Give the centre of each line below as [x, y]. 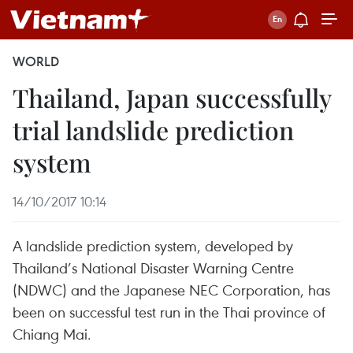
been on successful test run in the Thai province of [169, 312]
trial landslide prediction [153, 130]
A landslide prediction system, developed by [153, 245]
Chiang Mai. [52, 334]
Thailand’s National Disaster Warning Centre [153, 268]
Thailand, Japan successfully [172, 97]
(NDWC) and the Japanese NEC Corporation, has [171, 290]
